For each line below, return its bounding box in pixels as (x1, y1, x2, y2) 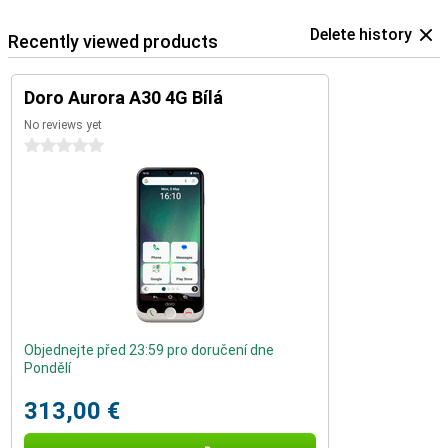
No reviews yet (24, 118, 102, 132)
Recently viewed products (8, 31, 218, 52)
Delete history (310, 25, 412, 44)
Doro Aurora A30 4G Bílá (24, 87, 223, 108)
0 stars (24, 138, 70, 154)
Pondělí (24, 360, 71, 376)
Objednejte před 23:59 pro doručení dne (24, 342, 274, 358)
